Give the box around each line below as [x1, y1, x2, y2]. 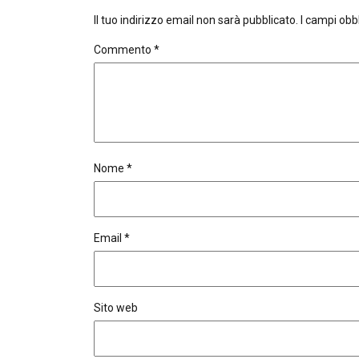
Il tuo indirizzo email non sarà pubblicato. [94, 13, 298, 26]
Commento [94, 42, 154, 56]
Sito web [94, 301, 138, 314]
